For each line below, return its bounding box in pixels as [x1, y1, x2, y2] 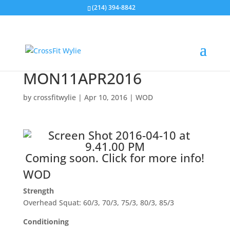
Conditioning [23, 217, 69, 226]
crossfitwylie [33, 92, 76, 102]
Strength [23, 186, 54, 196]
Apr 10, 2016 [84, 92, 127, 102]
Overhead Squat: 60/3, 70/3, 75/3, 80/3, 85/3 [23, 198, 174, 207]
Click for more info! [102, 150, 205, 165]
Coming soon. [25, 150, 102, 165]
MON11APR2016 [23, 68, 142, 89]
